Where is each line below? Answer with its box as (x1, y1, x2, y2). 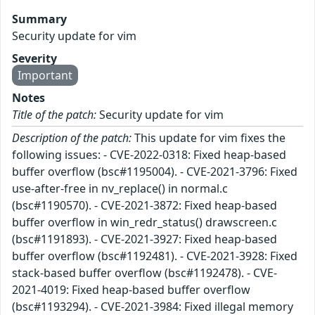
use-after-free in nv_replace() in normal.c (12, 180, 228, 196)
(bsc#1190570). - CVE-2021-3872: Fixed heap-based (12, 197, 277, 213)
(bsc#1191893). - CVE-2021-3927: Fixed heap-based (12, 231, 277, 247)
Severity (12, 50, 57, 66)
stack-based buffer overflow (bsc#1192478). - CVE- (12, 264, 277, 281)
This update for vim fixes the (131, 129, 285, 146)
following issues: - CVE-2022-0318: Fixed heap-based (12, 146, 286, 162)
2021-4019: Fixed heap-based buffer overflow (12, 281, 250, 297)
